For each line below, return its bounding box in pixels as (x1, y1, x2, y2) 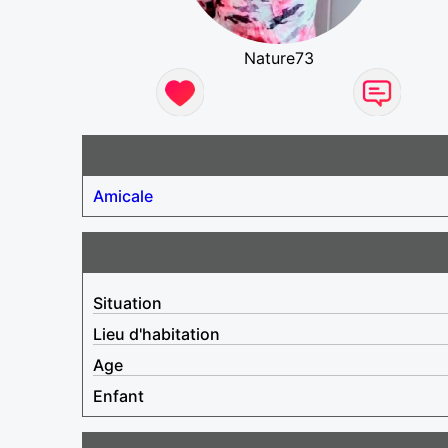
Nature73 (243, 47, 314, 68)
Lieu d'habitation (93, 323, 220, 344)
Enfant (93, 385, 144, 406)
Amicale (93, 185, 153, 206)
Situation (93, 292, 162, 313)
